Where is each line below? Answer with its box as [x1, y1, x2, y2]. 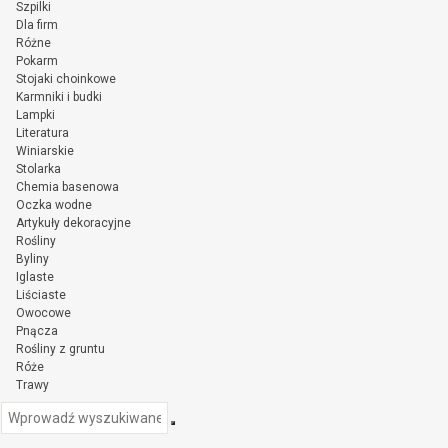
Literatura [16, 125, 69, 140]
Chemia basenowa [16, 179, 119, 194]
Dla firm [16, 17, 58, 32]
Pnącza [16, 323, 58, 338]
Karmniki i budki [16, 89, 102, 104]
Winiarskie [16, 143, 74, 158]
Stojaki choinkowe [16, 71, 116, 86]
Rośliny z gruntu [16, 341, 105, 356]
